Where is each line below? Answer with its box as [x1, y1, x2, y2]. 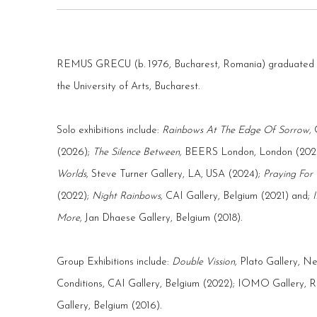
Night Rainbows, [92, 191, 166, 202]
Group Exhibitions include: [57, 257, 172, 268]
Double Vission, [172, 257, 240, 268]
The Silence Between [93, 147, 180, 158]
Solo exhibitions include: [57, 125, 162, 137]
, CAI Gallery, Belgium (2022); [103, 279, 238, 290]
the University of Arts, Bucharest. [57, 81, 200, 93]
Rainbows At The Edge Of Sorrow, [162, 125, 314, 137]
